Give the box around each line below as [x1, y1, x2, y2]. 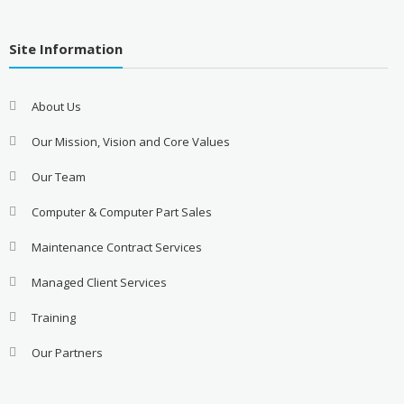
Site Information [8, 39, 123, 58]
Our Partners [31, 344, 103, 361]
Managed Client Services [31, 273, 167, 290]
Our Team [31, 168, 86, 185]
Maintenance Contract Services [31, 238, 202, 255]
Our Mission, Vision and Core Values [31, 133, 230, 150]
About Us [31, 97, 81, 115]
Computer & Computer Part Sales [31, 203, 212, 220]
